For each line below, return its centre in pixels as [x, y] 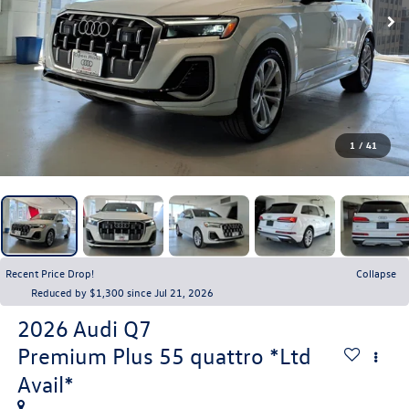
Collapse [376, 273]
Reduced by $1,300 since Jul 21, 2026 [122, 292]
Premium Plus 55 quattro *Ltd [164, 356]
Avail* [45, 384]
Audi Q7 [112, 328]
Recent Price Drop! [50, 273]
